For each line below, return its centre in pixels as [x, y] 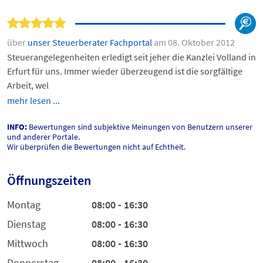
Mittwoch [28, 243]
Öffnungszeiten [49, 180]
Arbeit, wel [28, 85]
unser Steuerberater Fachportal [91, 42]
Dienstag [26, 224]
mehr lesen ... [33, 100]
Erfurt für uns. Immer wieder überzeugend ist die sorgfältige [125, 71]
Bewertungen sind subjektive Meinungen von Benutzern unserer [140, 127]
